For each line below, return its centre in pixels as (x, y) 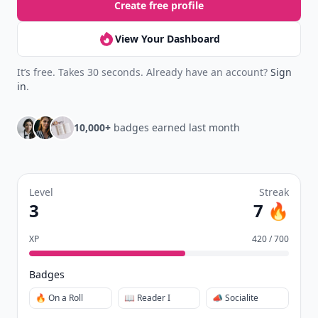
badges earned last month (175, 127)
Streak (274, 192)
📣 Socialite (236, 298)
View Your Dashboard (168, 39)
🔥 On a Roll (59, 298)
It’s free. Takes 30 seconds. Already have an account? (144, 72)
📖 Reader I (147, 298)
